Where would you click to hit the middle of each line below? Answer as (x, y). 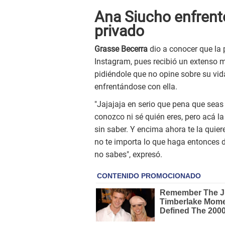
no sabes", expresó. (128, 155)
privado (119, 31)
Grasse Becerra (122, 49)
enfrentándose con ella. (136, 87)
